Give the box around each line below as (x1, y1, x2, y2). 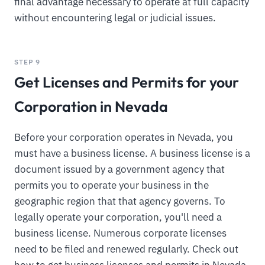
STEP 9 (14, 57, 41, 67)
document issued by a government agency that (14, 162, 225, 176)
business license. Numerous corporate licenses (14, 226, 227, 240)
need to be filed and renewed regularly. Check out (14, 242, 238, 256)
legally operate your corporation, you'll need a (14, 210, 222, 224)
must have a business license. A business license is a (14, 146, 250, 160)
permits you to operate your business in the (14, 178, 209, 192)
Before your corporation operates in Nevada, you (14, 130, 233, 144)
